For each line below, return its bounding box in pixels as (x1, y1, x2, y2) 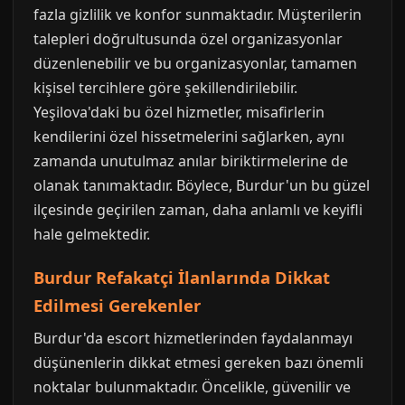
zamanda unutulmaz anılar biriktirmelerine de (33, 150, 348, 171)
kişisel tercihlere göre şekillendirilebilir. (33, 77, 297, 98)
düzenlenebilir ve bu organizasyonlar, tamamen (33, 52, 357, 73)
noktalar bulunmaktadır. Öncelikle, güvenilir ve (33, 376, 351, 397)
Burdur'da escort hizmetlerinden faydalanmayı (33, 327, 353, 348)
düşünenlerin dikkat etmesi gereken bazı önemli (33, 352, 363, 372)
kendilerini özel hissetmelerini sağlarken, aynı (33, 126, 344, 146)
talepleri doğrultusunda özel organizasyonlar (33, 28, 343, 49)
